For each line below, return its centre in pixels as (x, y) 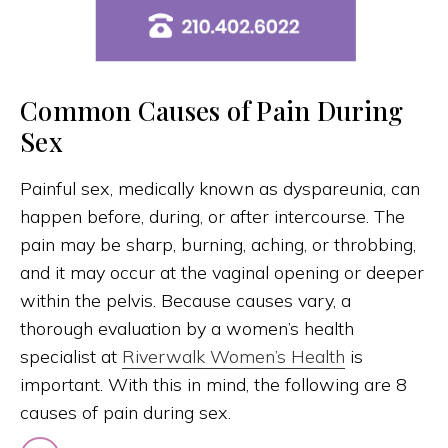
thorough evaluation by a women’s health (187, 328)
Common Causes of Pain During (212, 110)
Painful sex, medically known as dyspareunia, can (220, 188)
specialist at (71, 356)
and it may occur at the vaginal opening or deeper (222, 272)
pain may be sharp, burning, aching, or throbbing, (218, 244)
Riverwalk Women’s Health (233, 356)
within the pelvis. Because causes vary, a (185, 300)
